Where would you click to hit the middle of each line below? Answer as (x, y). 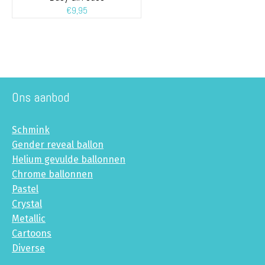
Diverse (28, 248)
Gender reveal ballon (58, 145)
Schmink (31, 130)
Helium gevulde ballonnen (69, 160)
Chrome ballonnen (52, 174)
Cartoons (32, 234)
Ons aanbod (41, 97)
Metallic (29, 219)
